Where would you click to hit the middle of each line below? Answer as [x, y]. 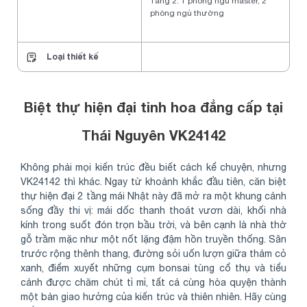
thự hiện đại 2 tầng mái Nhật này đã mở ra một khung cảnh [153, 196]
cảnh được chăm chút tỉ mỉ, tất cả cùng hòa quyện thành [153, 283]
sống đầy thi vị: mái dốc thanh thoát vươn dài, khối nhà [153, 211]
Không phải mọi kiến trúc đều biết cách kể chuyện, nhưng [153, 168]
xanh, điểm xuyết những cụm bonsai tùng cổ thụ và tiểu [153, 268]
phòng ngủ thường [187, 13]
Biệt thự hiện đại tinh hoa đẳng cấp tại [153, 107]
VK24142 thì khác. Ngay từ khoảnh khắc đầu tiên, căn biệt [153, 182]
